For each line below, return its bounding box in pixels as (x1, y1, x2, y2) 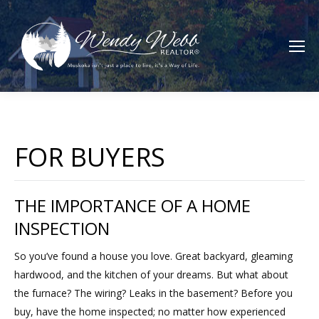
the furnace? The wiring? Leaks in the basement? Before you (14, 286, 293, 300)
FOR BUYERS (14, 140, 165, 175)
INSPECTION (14, 216, 110, 241)
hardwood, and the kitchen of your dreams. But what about (14, 268, 288, 282)
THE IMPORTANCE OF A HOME (14, 194, 251, 218)
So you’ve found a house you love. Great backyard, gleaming (14, 249, 293, 263)
